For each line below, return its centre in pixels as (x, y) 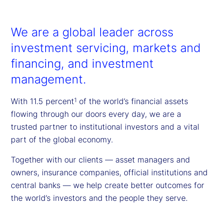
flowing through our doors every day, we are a (96, 114)
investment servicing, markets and (106, 48)
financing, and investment (82, 63)
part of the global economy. (63, 139)
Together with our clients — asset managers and (100, 159)
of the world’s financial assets (132, 101)
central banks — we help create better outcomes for (108, 185)
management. (48, 79)
